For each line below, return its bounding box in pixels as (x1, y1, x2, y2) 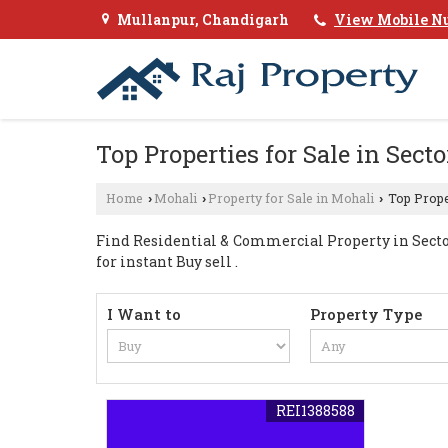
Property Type (310, 304, 423, 324)
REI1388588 (276, 401, 356, 420)
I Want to (107, 304, 181, 324)
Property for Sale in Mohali (208, 190, 374, 206)
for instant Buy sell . (96, 252, 238, 271)
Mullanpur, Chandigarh (117, 10, 289, 30)
